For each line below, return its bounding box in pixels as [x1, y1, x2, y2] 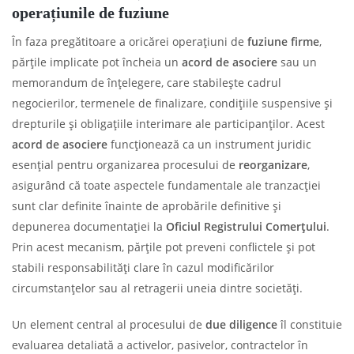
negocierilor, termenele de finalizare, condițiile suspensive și [12, 95, 333, 111]
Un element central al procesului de [12, 316, 205, 332]
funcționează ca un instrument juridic [107, 136, 311, 152]
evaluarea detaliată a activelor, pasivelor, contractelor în [12, 337, 308, 352]
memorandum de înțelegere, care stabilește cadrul [12, 74, 281, 90]
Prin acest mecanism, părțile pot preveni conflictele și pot [12, 239, 315, 254]
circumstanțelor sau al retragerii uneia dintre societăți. [12, 280, 303, 296]
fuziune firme [247, 33, 319, 49]
